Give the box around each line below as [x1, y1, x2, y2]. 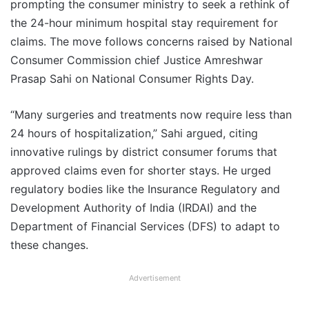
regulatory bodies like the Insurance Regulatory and [10, 182, 280, 197]
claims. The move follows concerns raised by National [10, 34, 292, 49]
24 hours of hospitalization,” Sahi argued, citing [10, 126, 258, 141]
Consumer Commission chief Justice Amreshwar [10, 53, 263, 68]
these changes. [10, 238, 88, 252]
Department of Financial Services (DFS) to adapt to [10, 219, 280, 234]
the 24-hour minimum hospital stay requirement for [10, 16, 278, 30]
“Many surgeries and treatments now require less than [10, 108, 292, 122]
